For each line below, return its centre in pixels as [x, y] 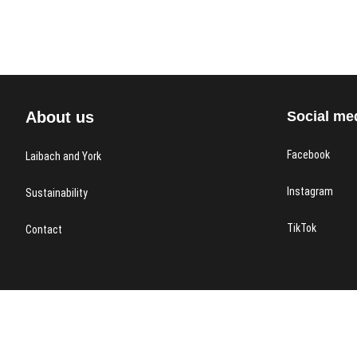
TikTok [301, 228]
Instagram [310, 191]
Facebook [308, 154]
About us [60, 117]
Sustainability [57, 192]
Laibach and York [63, 156]
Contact [44, 229]
